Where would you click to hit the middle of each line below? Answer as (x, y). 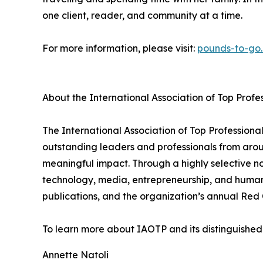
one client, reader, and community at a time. (142, 16)
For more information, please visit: (120, 48)
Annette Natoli (75, 255)
